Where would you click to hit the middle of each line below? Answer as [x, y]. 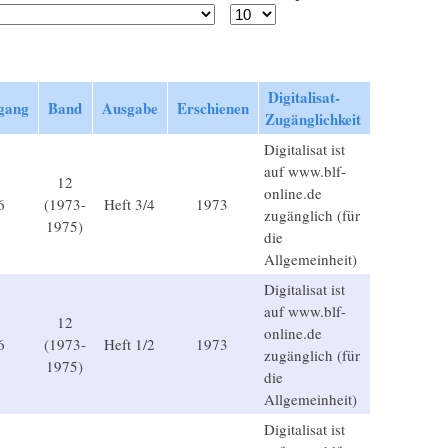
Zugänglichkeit [312, 119]
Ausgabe [129, 108]
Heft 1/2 [129, 344]
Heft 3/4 [129, 204]
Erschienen [212, 108]
